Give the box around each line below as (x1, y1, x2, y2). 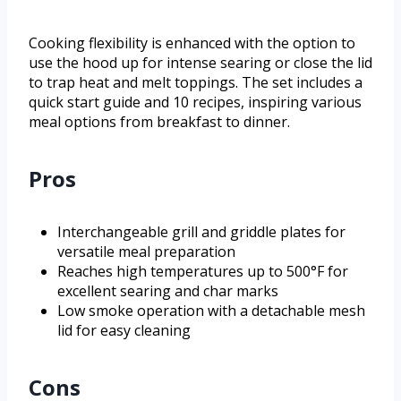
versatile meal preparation (57, 242, 235, 262)
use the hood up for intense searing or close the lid (29, 53, 372, 73)
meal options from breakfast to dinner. (29, 112, 290, 132)
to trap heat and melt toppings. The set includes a (29, 73, 363, 93)
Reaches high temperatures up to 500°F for (57, 261, 348, 282)
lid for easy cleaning (57, 320, 191, 341)
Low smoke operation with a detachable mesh (57, 301, 365, 321)
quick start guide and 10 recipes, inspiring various (29, 92, 362, 113)
